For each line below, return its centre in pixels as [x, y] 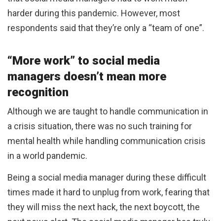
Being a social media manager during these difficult [107, 178]
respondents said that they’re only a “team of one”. [107, 28]
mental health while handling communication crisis [107, 141]
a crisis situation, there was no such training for [100, 126]
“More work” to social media [84, 61]
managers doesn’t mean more [87, 77]
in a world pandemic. [47, 156]
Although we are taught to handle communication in [108, 111]
